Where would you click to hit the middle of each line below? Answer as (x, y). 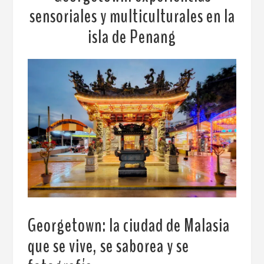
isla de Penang (132, 37)
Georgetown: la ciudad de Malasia (129, 226)
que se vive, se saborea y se (109, 246)
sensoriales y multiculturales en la (132, 16)
